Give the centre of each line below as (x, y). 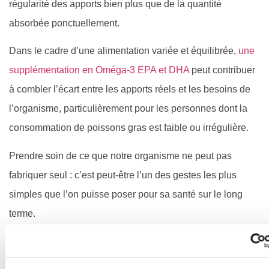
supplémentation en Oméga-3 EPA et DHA (99, 70)
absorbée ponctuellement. (64, 23)
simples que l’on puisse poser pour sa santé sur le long (126, 194)
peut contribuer (222, 70)
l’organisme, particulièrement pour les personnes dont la (128, 109)
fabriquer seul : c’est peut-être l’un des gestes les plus (123, 175)
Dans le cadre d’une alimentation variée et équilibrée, (124, 51)
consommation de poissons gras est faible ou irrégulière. (129, 128)
